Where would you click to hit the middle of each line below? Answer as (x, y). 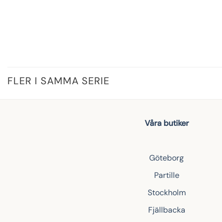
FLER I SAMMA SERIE (58, 81)
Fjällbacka (166, 210)
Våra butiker (166, 123)
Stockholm (166, 192)
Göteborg (166, 158)
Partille (166, 175)
